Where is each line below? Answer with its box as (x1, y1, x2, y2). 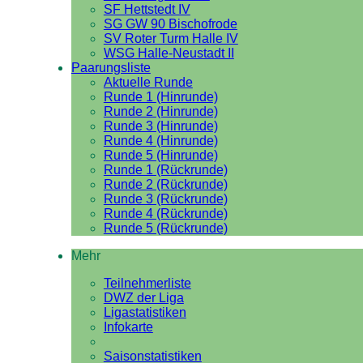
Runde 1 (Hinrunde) (103, 90, 218, 104)
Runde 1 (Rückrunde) (103, 163, 228, 177)
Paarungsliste (70, 61, 151, 75)
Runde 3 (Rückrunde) (103, 192, 228, 206)
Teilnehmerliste (103, 276, 191, 290)
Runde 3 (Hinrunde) (103, 119, 218, 133)
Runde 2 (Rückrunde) (103, 177, 228, 191)
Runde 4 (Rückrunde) (103, 207, 228, 220)
